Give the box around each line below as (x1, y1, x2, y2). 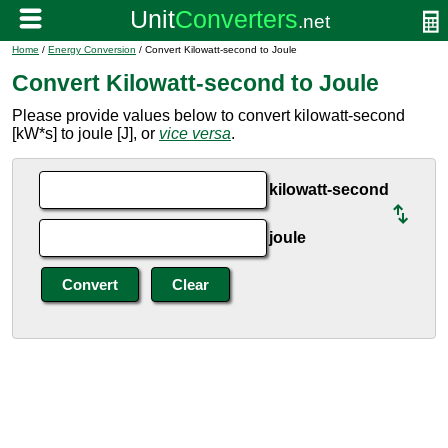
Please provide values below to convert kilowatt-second (12, 107, 405, 124)
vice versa (159, 125, 231, 142)
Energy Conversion (48, 44, 136, 55)
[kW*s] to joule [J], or (12, 125, 159, 142)
